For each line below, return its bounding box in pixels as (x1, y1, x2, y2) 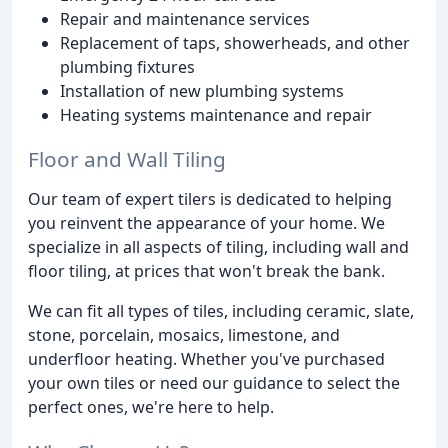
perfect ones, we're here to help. (28, 396, 274, 419)
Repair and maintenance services (60, 7, 310, 30)
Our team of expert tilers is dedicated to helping (28, 188, 392, 211)
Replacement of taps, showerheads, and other (60, 31, 410, 54)
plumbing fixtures (60, 55, 195, 78)
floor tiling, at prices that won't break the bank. (28, 260, 385, 283)
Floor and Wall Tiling (28, 145, 226, 174)
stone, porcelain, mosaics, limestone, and (28, 324, 340, 347)
